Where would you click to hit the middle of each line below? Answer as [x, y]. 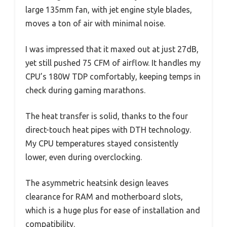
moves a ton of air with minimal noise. [95, 24]
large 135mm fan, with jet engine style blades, [109, 10]
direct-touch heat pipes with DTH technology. [108, 130]
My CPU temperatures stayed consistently [102, 144]
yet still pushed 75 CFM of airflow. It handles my [113, 63]
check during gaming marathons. [85, 90]
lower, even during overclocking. [84, 157]
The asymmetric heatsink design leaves [97, 183]
